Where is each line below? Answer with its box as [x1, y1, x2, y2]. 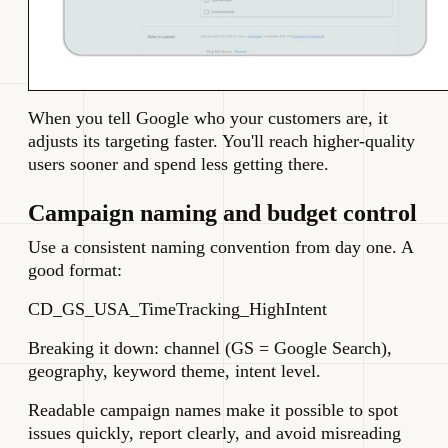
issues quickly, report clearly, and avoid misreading [28, 423, 401, 444]
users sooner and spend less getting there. [28, 154, 329, 175]
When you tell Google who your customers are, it [28, 108, 388, 129]
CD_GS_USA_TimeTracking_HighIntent [28, 299, 327, 320]
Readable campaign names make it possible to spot [28, 400, 398, 421]
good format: [28, 260, 122, 281]
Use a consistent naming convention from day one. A [28, 237, 413, 258]
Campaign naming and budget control [28, 200, 417, 227]
